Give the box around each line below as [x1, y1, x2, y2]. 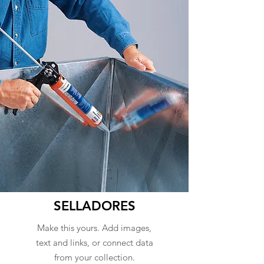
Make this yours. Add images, [37, 222, 151, 233]
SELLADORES [53, 198, 136, 214]
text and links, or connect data [35, 237, 153, 248]
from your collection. [54, 252, 135, 263]
